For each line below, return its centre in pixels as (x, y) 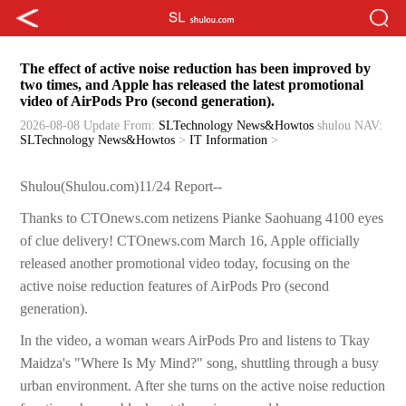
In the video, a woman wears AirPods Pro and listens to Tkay (195, 341)
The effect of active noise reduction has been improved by (196, 69)
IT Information (229, 140)
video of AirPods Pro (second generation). (148, 101)
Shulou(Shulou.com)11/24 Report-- (121, 187)
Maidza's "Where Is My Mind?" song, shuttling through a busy (200, 363)
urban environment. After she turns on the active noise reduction (203, 386)
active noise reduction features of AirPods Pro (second (175, 286)
